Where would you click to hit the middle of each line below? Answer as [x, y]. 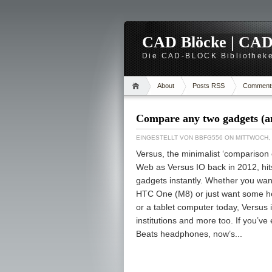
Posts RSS [209, 86]
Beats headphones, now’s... [189, 233]
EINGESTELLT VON [165, 138]
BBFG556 [209, 138]
